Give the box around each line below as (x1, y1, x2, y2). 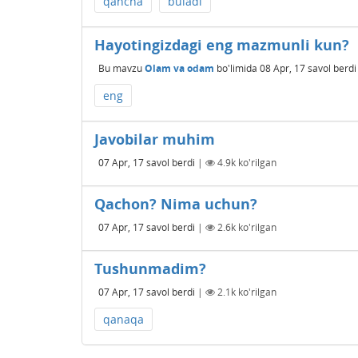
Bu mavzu (98, 61, 145, 75)
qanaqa (103, 312, 144, 327)
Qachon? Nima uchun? (94, 194, 257, 213)
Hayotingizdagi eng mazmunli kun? (94, 35, 349, 54)
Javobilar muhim (94, 129, 215, 149)
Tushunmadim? (94, 259, 206, 278)
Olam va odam (145, 61, 214, 75)
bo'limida (214, 61, 257, 75)
